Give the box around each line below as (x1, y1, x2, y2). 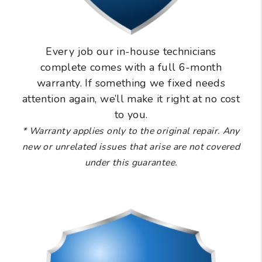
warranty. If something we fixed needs (36, 76, 226, 91)
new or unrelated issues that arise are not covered (22, 140, 240, 154)
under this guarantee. (84, 156, 178, 170)
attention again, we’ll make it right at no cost (22, 92, 240, 106)
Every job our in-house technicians (46, 44, 216, 59)
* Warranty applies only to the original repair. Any (22, 125, 240, 138)
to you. (114, 108, 148, 122)
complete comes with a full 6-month (40, 60, 222, 75)
